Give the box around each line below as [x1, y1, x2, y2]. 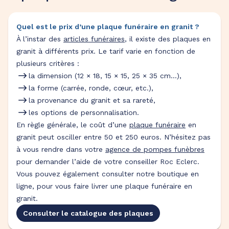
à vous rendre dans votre [16, 145, 105, 153]
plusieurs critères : [16, 59, 79, 67]
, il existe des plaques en [125, 35, 211, 43]
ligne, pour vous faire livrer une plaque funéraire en [16, 182, 192, 190]
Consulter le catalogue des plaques [23, 209, 153, 217]
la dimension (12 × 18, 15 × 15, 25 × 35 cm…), [29, 72, 181, 80]
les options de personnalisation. [29, 108, 139, 117]
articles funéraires [63, 35, 125, 43]
